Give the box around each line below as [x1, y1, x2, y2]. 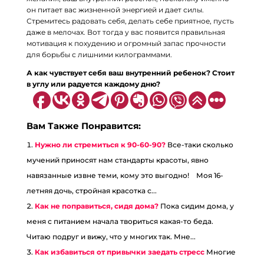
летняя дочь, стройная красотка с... [26, 186, 157, 195]
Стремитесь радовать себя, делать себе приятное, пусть [26, 16, 234, 25]
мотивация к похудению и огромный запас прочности [26, 39, 226, 48]
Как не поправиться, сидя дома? [34, 202, 159, 210]
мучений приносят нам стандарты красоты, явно [26, 156, 209, 164]
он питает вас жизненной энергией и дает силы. [26, 5, 204, 14]
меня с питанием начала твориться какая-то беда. [26, 217, 213, 226]
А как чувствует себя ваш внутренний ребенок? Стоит [26, 68, 235, 77]
